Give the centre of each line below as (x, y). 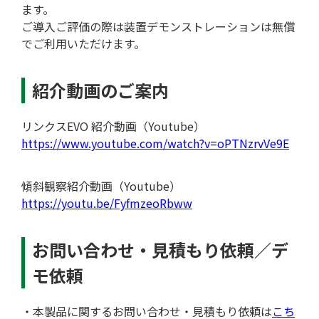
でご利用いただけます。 (83, 43)
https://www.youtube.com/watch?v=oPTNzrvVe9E (155, 143)
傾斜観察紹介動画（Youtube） (101, 185)
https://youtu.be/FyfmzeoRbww (107, 203)
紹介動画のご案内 (100, 90)
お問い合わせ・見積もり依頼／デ (160, 249)
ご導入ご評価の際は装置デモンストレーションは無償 (158, 26)
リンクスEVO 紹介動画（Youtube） (113, 126)
